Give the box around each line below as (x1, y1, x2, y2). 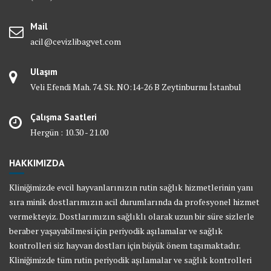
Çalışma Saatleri (30, 111, 97, 123)
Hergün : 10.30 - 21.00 (30, 126, 108, 139)
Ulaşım (30, 66, 57, 78)
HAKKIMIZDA (9, 157, 65, 169)
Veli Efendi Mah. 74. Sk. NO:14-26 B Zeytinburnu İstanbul (30, 81, 241, 93)
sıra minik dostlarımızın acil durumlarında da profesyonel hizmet (9, 196, 260, 208)
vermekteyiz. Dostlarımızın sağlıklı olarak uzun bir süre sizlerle (9, 211, 254, 223)
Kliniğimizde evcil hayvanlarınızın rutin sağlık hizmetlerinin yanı (9, 181, 253, 194)
